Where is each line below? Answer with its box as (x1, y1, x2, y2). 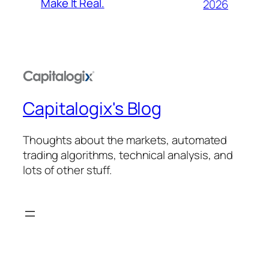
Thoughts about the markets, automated (23, 131, 228, 148)
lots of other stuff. (23, 162, 112, 178)
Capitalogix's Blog (23, 96, 162, 120)
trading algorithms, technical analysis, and (23, 147, 233, 163)
